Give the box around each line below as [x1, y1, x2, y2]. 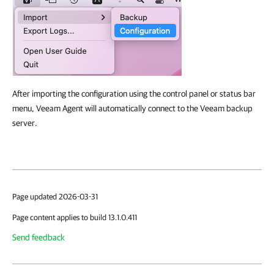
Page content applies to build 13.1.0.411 [12, 213, 137, 222]
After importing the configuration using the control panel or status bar [12, 89, 256, 98]
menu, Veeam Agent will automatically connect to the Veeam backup [12, 103, 253, 113]
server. [12, 118, 37, 128]
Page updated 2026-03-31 [12, 192, 98, 201]
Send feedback [12, 232, 65, 242]
